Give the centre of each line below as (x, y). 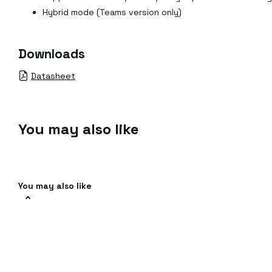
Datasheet (53, 76)
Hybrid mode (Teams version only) (112, 12)
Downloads (52, 53)
